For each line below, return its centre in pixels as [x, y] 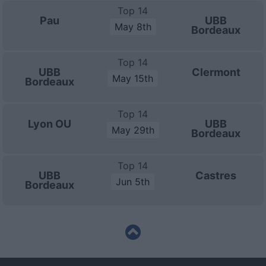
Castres [216, 175]
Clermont [216, 72]
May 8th [133, 27]
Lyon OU [50, 124]
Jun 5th [133, 182]
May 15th [133, 78]
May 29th [133, 130]
